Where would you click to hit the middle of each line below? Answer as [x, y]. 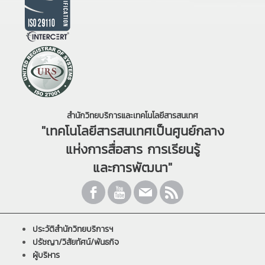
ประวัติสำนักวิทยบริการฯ [73, 229]
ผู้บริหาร [46, 255]
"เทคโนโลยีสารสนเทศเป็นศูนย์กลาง [132, 131]
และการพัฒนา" [132, 167]
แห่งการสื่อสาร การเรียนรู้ [132, 149]
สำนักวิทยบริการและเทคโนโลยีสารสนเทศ [132, 115]
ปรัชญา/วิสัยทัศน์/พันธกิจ [76, 242]
